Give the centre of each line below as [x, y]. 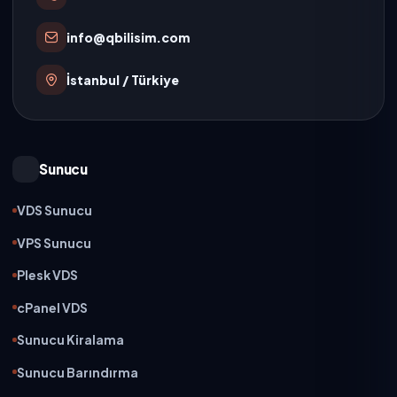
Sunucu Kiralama [70, 340]
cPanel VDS [52, 307]
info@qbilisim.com [128, 37]
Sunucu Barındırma [78, 372]
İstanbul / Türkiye [123, 79]
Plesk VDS [47, 275]
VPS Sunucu [54, 242]
